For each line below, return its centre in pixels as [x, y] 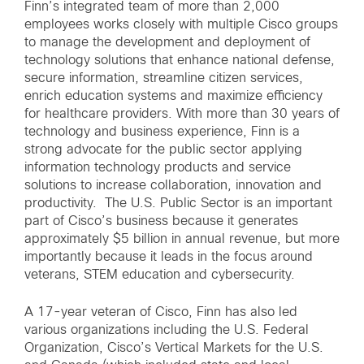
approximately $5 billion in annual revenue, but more [182, 239]
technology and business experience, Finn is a [162, 132]
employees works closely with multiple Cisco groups [181, 24]
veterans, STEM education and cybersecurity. [160, 275]
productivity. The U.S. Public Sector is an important [178, 203]
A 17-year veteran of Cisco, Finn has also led [161, 312]
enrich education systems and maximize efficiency [173, 96]
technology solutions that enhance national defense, [180, 60]
